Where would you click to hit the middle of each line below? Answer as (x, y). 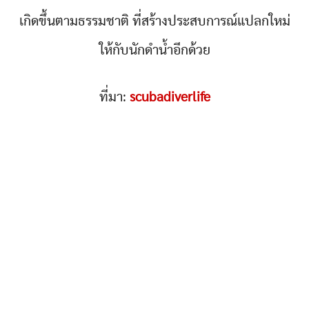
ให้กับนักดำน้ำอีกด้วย (154, 50)
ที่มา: (114, 97)
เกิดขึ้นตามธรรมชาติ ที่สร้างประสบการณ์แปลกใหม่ (154, 21)
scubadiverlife (170, 97)
